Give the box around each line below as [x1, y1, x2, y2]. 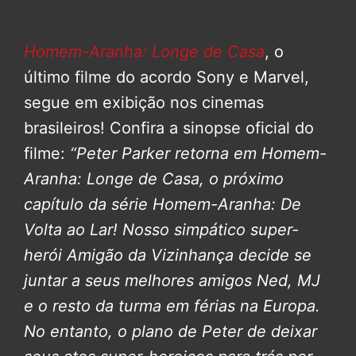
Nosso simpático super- [122, 219, 299, 239]
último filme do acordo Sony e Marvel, [24, 67, 309, 87]
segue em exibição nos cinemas [24, 92, 264, 112]
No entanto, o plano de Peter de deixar [24, 321, 317, 341]
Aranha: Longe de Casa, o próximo [24, 168, 284, 188]
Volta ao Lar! [24, 219, 118, 239]
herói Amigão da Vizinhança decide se [24, 245, 311, 265]
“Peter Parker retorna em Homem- [65, 143, 327, 163]
